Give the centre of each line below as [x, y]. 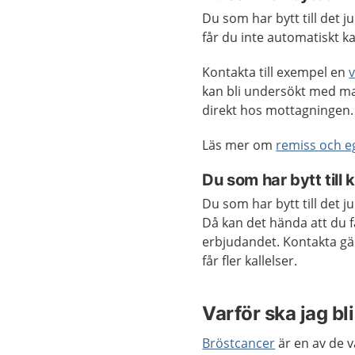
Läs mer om [239, 145]
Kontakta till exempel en [276, 72]
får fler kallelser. [250, 261]
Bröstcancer [239, 343]
